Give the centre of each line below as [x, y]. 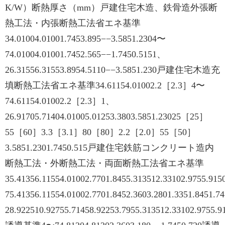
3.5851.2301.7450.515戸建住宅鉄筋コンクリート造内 [109, 148]
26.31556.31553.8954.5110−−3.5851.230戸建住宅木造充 [113, 70]
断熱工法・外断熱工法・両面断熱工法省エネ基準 [104, 163]
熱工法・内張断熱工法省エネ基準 [73, 23]
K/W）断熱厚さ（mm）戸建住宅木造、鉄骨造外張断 [111, 8]
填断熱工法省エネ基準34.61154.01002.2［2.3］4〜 [105, 85]
